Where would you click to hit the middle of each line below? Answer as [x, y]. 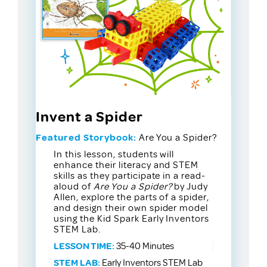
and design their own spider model [131, 208]
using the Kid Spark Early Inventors [132, 219]
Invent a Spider [89, 117]
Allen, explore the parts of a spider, [132, 198]
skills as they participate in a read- [130, 176]
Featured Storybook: [86, 138]
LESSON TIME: [84, 246]
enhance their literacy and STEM [126, 165]
